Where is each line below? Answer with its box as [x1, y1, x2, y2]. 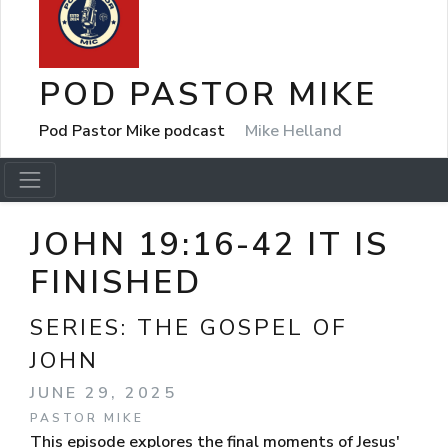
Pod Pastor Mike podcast [39, 119, 229, 142]
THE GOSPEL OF [137, 312, 348, 343]
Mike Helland [245, 119, 342, 142]
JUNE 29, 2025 [30, 382, 177, 404]
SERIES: [30, 312, 137, 343]
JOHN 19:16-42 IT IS [30, 223, 389, 266]
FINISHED [30, 261, 202, 304]
